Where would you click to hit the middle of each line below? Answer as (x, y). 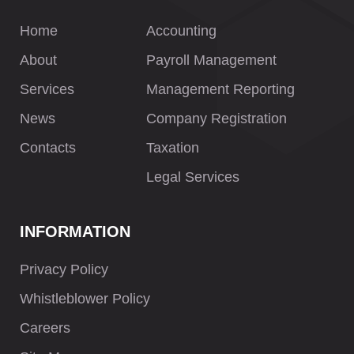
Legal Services (193, 177)
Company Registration (217, 119)
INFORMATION (75, 232)
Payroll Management (211, 60)
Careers (45, 328)
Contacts (48, 148)
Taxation (173, 148)
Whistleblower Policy (85, 299)
